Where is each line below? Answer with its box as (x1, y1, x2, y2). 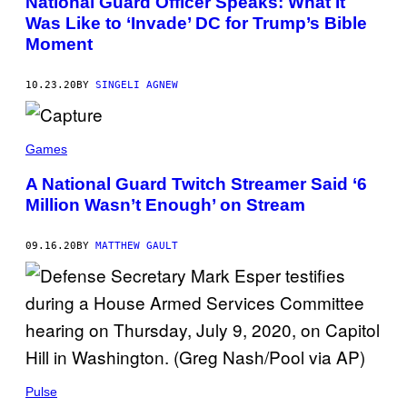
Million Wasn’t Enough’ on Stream (25, 194, 305, 214)
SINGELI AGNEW (95, 79, 178, 92)
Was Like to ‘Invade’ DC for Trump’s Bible (25, 14, 367, 34)
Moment (25, 35, 93, 55)
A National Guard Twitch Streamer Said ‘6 (25, 174, 367, 194)
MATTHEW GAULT (95, 239, 178, 252)
